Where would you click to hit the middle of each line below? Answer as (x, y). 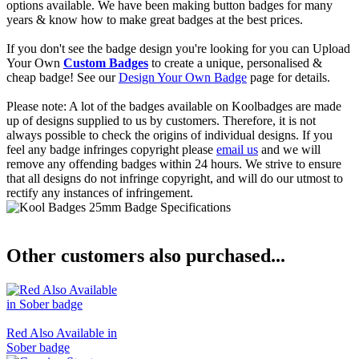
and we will (289, 149)
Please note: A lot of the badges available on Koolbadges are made (174, 106)
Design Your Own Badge (183, 77)
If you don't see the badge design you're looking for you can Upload (178, 48)
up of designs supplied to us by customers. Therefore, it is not (161, 120)
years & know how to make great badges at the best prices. (155, 19)
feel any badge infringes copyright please (111, 149)
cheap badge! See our (63, 77)
